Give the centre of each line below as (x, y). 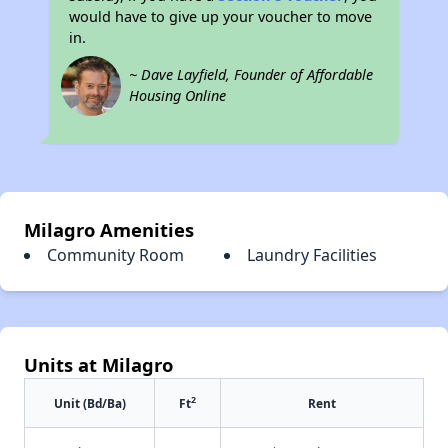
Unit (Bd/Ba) (89, 402)
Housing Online (178, 95)
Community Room (115, 254)
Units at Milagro (98, 364)
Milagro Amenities (109, 229)
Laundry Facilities (312, 254)
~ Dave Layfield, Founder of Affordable (251, 74)
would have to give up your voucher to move (221, 16)
